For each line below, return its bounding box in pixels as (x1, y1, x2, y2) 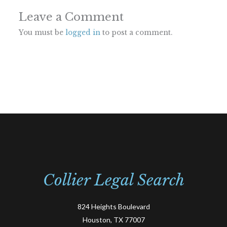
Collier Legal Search (43, 171, 184, 190)
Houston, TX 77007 (82, 215, 145, 224)
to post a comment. (100, 28, 172, 37)
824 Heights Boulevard (77, 202, 150, 211)
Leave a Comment (18, 10, 124, 24)
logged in (65, 28, 100, 37)
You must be (18, 28, 65, 37)
